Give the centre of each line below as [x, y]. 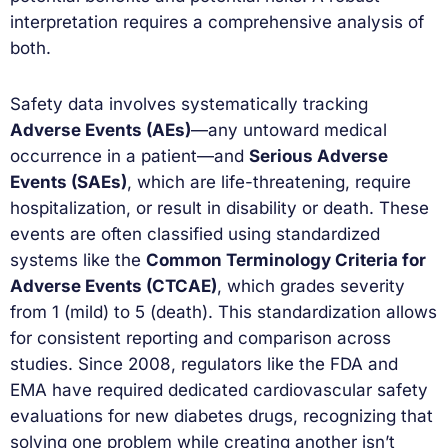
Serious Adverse [318, 156]
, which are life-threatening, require [269, 182]
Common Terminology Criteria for [286, 260]
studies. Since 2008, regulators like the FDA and [204, 364]
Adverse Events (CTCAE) [113, 286]
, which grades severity [311, 286]
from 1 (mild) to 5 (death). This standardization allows [223, 312]
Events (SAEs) [68, 182]
